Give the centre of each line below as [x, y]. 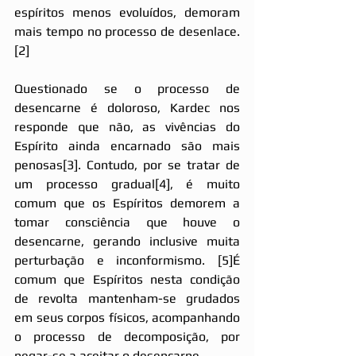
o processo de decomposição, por [127, 336]
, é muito [205, 184]
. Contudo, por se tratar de [159, 164]
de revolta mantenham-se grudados [127, 298]
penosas [39, 164]
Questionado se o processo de [127, 88]
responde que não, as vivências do [127, 126]
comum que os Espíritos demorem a [127, 203]
